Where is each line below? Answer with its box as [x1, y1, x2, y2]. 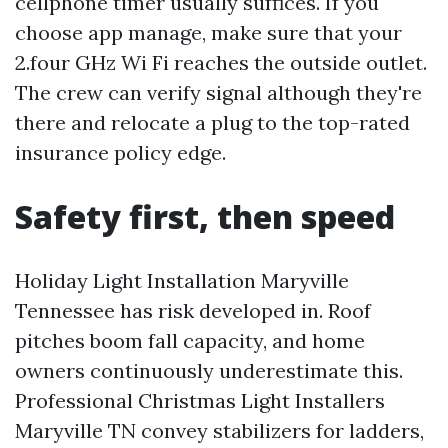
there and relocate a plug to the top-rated [15, 110, 410, 136]
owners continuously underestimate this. [15, 358, 403, 384]
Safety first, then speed [15, 195, 395, 239]
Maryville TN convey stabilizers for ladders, [15, 418, 424, 444]
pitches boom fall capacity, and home [15, 328, 365, 354]
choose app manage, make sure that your [15, 20, 402, 46]
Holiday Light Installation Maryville [15, 268, 349, 294]
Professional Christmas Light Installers [15, 388, 385, 414]
